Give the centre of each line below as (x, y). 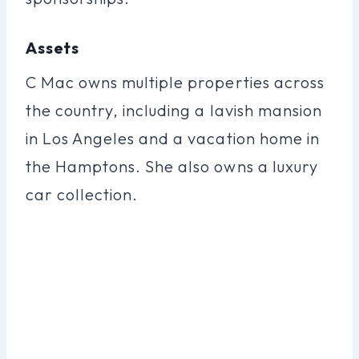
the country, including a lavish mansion (174, 110)
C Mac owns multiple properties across (175, 82)
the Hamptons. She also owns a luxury (172, 166)
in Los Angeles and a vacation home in (173, 138)
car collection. (82, 194)
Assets (53, 47)
